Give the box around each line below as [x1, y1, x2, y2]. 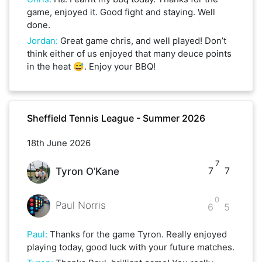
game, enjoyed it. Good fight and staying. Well [27, 6, 215, 18]
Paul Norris [55, 199, 106, 212]
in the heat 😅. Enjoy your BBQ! [27, 60, 156, 72]
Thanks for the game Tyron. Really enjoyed [50, 228, 227, 240]
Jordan [27, 35, 56, 46]
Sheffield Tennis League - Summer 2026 [27, 112, 205, 124]
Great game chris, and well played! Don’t [60, 35, 226, 46]
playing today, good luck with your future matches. [27, 241, 235, 253]
